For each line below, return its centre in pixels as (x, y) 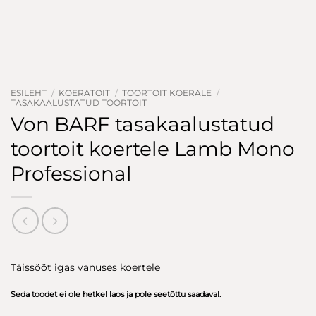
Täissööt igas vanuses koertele (85, 267)
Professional (71, 173)
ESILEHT (29, 93)
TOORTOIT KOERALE (167, 93)
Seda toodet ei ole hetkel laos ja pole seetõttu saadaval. (116, 294)
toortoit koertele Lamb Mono (153, 148)
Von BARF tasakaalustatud (142, 124)
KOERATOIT (84, 93)
